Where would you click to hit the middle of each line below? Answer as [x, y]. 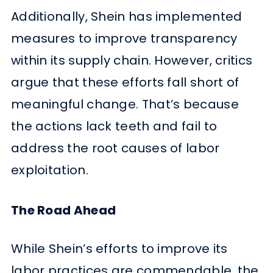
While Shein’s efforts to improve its [119, 249]
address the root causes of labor [115, 148]
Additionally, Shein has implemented [126, 17]
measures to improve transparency [124, 39]
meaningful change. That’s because [125, 105]
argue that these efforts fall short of [125, 83]
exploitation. [49, 170]
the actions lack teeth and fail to [114, 126]
